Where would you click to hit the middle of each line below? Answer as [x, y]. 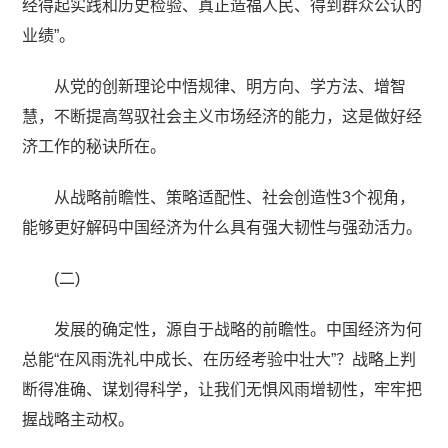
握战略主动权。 [78, 419]
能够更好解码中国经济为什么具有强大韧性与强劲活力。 [222, 227]
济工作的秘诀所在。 [94, 146]
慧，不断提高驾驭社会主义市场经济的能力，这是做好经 [222, 116]
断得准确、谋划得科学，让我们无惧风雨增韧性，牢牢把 [222, 389]
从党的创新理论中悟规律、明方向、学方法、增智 [230, 86]
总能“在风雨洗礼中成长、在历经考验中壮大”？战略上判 [219, 359]
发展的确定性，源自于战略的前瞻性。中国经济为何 [238, 329]
